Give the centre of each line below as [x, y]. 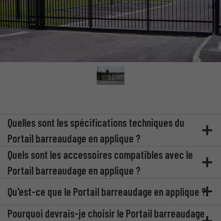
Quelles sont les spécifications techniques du [96, 122]
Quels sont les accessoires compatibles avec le [100, 154]
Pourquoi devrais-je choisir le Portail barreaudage [106, 213]
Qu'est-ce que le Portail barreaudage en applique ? [107, 192]
